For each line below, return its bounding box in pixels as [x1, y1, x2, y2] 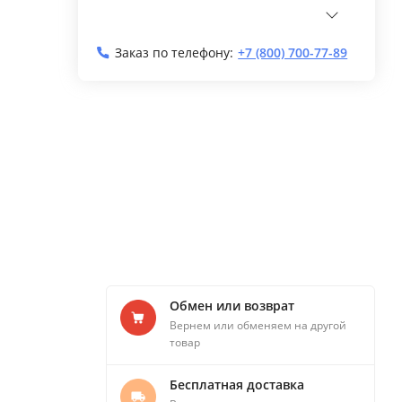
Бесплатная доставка [170, 375, 304, 393]
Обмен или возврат [170, 296, 294, 314]
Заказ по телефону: [115, 43, 234, 61]
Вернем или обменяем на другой [170, 317, 346, 333]
